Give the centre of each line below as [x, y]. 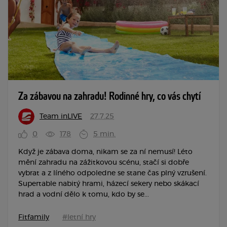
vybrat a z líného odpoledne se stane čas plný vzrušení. [112, 174]
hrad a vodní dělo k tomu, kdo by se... [84, 195]
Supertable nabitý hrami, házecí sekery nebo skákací [109, 184]
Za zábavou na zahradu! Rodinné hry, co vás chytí [109, 97]
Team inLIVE [61, 117]
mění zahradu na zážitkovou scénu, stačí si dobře [104, 163]
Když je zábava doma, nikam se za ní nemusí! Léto [105, 152]
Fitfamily [34, 218]
